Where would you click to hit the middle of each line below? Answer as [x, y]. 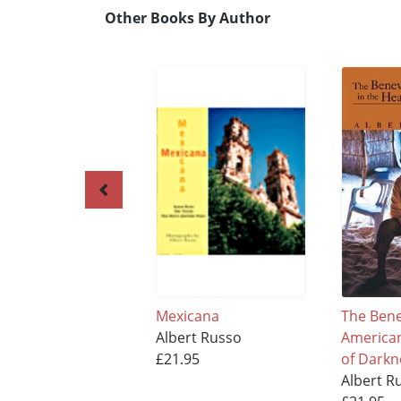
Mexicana [187, 316]
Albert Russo [198, 337]
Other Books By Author [188, 18]
